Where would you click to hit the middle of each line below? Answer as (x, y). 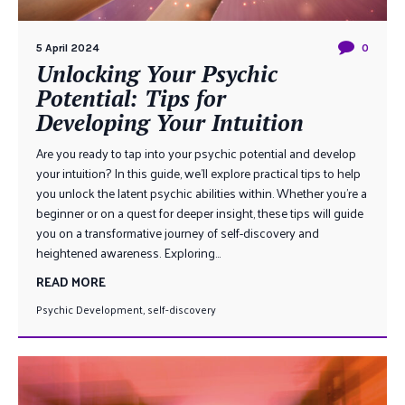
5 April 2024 (68, 48)
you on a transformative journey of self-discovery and (178, 233)
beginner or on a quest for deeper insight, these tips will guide (200, 213)
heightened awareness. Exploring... (128, 253)
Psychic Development (89, 309)
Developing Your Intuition (170, 122)
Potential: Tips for (131, 98)
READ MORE (71, 282)
